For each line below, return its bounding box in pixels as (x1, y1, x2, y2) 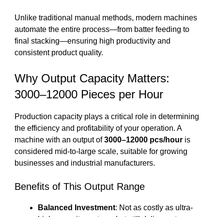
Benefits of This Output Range (15, 181, 145, 192)
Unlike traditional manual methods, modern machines (15, 14, 197, 22)
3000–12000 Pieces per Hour (15, 88, 163, 101)
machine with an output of (15, 136, 104, 144)
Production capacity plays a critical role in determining (15, 112, 199, 121)
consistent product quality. (15, 48, 103, 57)
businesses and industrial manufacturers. (15, 159, 155, 168)
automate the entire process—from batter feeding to (15, 25, 189, 34)
